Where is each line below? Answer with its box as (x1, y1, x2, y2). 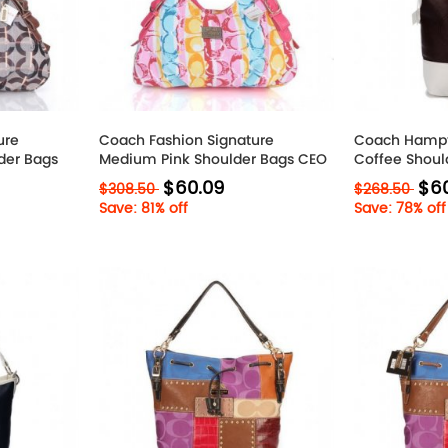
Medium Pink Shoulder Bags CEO (99, 149, 327, 169)
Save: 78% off (354, 197, 446, 220)
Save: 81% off (99, 197, 188, 220)
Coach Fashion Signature (99, 130, 274, 150)
